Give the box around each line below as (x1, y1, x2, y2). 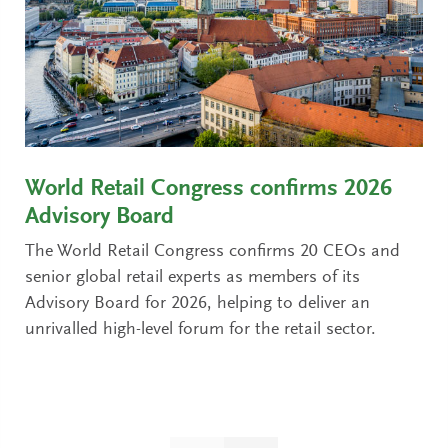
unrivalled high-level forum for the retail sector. (25, 321, 376, 340)
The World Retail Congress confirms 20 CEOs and (25, 243, 400, 262)
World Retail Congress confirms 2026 (25, 177, 392, 202)
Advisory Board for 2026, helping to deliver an (25, 295, 370, 314)
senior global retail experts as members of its (25, 269, 360, 288)
